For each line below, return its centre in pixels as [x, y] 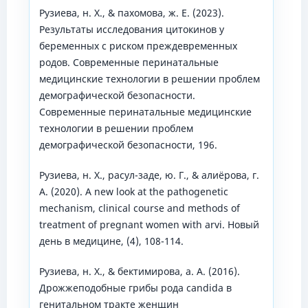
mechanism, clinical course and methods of [139, 208]
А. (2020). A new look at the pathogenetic [133, 192]
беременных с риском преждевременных [138, 46]
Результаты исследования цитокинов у [131, 30]
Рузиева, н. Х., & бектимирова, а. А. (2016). [139, 272]
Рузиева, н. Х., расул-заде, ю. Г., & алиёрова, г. [149, 175]
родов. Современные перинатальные [129, 63]
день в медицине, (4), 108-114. [111, 241]
